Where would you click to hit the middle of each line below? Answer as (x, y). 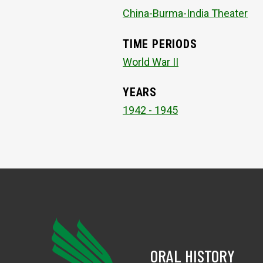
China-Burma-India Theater (185, 14)
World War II (151, 62)
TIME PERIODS (160, 44)
